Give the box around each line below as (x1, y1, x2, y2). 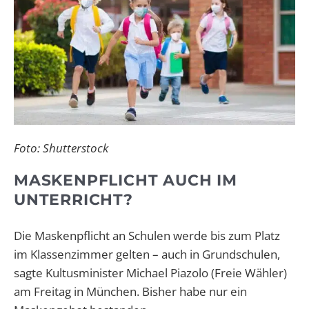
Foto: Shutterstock (14, 140, 108, 157)
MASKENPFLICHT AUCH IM (14, 171, 237, 190)
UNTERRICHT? (14, 190, 133, 210)
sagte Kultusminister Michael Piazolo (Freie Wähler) (14, 265, 287, 281)
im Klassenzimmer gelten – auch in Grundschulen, (14, 246, 280, 263)
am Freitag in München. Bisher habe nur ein (14, 283, 247, 300)
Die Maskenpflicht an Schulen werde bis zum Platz (14, 228, 280, 244)
